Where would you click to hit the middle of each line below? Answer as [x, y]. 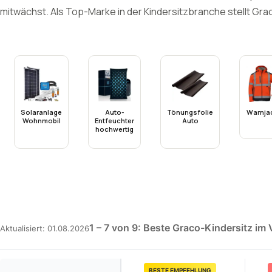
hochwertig [114, 129]
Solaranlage [41, 112]
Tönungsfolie [190, 112]
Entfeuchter [114, 121]
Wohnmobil [41, 121]
